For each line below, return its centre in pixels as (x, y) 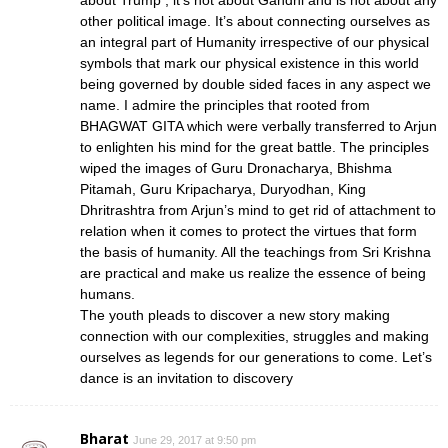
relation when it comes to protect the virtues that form (248, 230)
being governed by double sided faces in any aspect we (255, 83)
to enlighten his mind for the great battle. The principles (254, 146)
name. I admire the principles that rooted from (225, 104)
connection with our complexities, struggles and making (254, 335)
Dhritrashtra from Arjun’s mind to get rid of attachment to (258, 209)
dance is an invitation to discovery (186, 377)
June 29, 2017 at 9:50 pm (194, 439)
